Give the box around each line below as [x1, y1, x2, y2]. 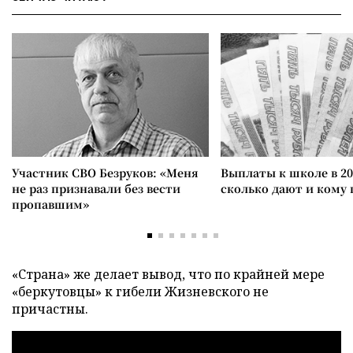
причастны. [12, 300, 88, 318]
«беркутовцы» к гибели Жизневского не [12, 283, 269, 300]
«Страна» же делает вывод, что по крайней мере [12, 266, 325, 283]
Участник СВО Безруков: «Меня [12, 165, 199, 180]
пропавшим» [12, 196, 89, 212]
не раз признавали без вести [12, 180, 180, 196]
